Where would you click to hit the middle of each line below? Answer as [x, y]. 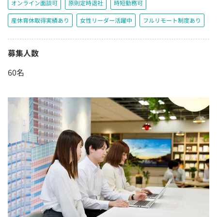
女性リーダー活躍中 [106, 20]
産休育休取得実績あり [40, 20]
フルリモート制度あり [172, 20]
